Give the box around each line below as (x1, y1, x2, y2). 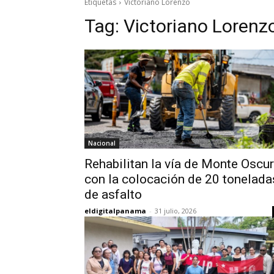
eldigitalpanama (84, 206, 146, 215)
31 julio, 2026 (155, 206, 196, 215)
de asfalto (84, 187, 142, 202)
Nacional (88, 139, 116, 147)
